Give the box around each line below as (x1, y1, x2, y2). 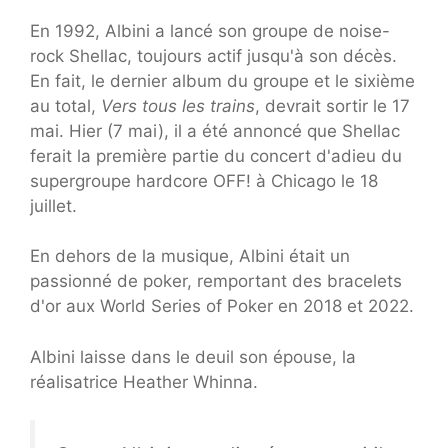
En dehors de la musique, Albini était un (30, 246, 350, 267)
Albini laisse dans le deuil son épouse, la (30, 346, 356, 367)
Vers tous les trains (101, 95, 255, 116)
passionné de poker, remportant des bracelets (30, 271, 402, 292)
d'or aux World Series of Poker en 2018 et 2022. (30, 296, 414, 317)
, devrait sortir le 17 (255, 95, 410, 116)
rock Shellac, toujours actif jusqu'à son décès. (30, 45, 397, 66)
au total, (30, 95, 101, 116)
